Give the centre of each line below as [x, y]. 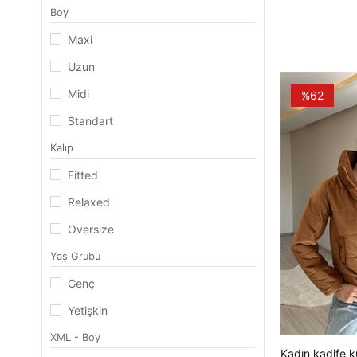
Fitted [83, 175]
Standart [90, 121]
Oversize [91, 229]
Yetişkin [88, 310]
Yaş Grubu [75, 256]
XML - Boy [75, 337]
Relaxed [89, 202]
